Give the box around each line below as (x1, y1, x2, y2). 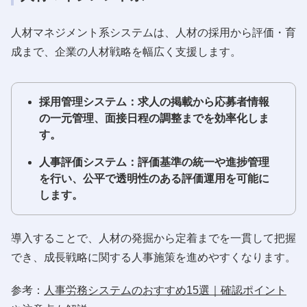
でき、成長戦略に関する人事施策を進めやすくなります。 (11, 251, 296, 263)
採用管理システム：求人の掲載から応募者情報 (39, 95, 269, 108)
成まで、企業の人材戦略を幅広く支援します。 (11, 45, 241, 58)
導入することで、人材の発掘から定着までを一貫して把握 (11, 232, 296, 244)
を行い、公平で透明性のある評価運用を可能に (39, 172, 269, 184)
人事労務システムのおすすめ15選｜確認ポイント (44, 284, 286, 296)
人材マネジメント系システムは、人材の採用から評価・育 (11, 26, 296, 38)
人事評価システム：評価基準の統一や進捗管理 (39, 156, 269, 168)
